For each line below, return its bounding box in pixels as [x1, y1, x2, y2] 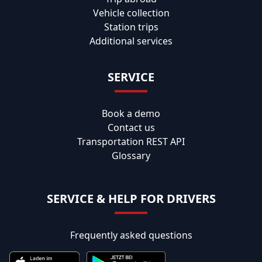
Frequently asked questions [70, 228, 192, 242]
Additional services [89, 34, 173, 47]
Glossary [112, 149, 150, 162]
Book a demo [102, 106, 160, 120]
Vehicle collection [92, 6, 170, 19]
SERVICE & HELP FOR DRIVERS [46, 190, 216, 206]
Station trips [104, 20, 158, 33]
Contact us [107, 120, 155, 134]
